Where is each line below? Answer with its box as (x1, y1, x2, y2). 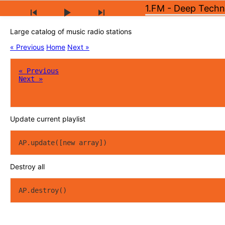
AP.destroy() (19, 186, 67, 194)
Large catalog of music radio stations (10, 27, 132, 36)
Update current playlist (10, 115, 85, 123)
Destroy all (10, 162, 45, 171)
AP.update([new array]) (19, 139, 107, 147)
